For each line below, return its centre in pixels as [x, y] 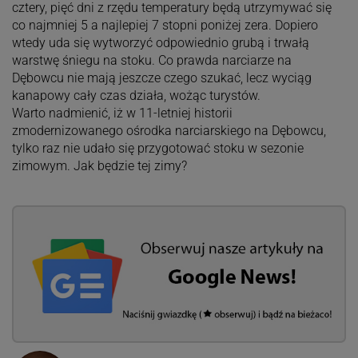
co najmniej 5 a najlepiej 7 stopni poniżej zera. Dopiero [165, 25]
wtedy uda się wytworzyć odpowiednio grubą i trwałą [160, 42]
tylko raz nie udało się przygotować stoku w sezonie [157, 148]
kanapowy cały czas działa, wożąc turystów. [136, 95]
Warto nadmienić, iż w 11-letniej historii [122, 113]
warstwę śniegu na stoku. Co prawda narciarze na [151, 60]
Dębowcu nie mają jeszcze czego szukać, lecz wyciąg [161, 78]
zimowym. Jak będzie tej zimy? [99, 165]
